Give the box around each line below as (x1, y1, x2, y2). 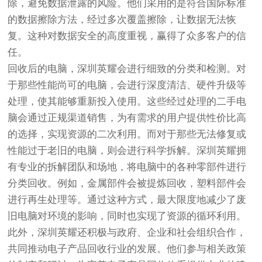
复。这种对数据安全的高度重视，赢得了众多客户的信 (8, 30, 247, 42)
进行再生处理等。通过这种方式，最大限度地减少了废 (8, 194, 247, 205)
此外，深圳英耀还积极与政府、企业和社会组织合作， (8, 227, 247, 238)
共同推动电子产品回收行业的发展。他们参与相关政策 (8, 243, 247, 254)
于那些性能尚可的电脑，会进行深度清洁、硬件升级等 (8, 80, 247, 91)
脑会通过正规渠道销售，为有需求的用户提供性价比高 (8, 112, 247, 123)
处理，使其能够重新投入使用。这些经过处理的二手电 (8, 96, 247, 107)
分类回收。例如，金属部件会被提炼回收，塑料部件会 (8, 178, 247, 189)
